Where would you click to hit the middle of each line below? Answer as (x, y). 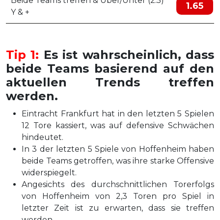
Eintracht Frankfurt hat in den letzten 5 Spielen (118, 114)
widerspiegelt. (49, 173)
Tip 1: (23, 55)
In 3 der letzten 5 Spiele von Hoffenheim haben (118, 149)
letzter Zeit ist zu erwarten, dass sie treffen (118, 208)
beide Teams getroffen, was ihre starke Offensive (118, 161)
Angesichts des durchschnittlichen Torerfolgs (118, 184)
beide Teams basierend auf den (110, 69)
